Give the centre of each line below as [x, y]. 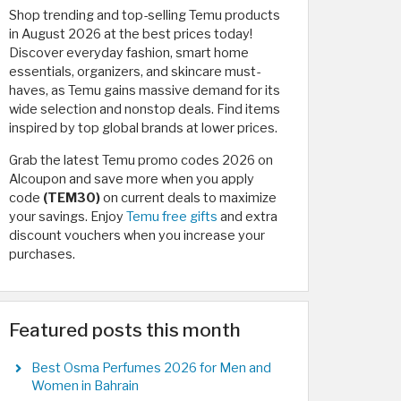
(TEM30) [72, 198]
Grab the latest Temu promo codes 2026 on [141, 160]
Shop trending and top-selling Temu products [145, 15]
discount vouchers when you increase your [137, 235]
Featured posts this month [125, 330]
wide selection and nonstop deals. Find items [145, 109]
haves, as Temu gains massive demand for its [145, 90]
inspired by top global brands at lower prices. [143, 128]
